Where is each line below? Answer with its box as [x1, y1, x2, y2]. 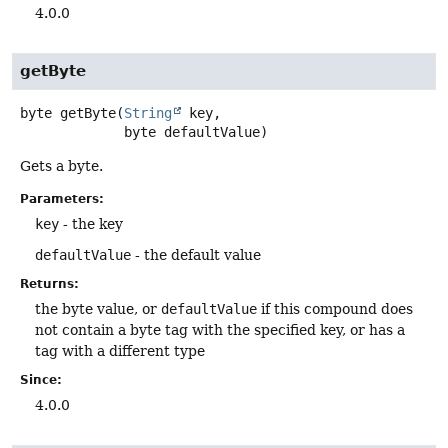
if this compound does [257, 300, 413, 317]
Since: [20, 372, 62, 387]
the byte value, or [35, 300, 161, 317]
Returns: [20, 276, 79, 291]
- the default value [131, 246, 261, 263]
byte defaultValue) [124, 123, 268, 140]
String [124, 104, 172, 121]
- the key [59, 215, 123, 232]
